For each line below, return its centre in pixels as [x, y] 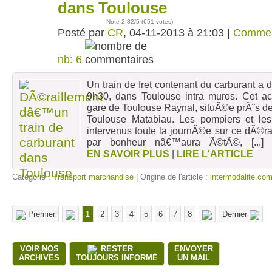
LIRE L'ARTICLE [215, 154]
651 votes [157, 22]
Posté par [83, 32]
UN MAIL [194, 258]
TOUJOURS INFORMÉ [117, 258]
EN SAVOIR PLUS [128, 154]
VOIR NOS [39, 249]
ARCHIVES [39, 258]
